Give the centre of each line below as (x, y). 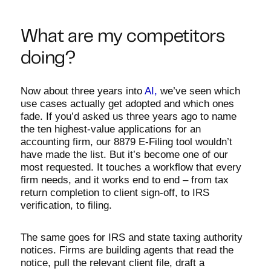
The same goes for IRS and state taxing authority (131, 237)
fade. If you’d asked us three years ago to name (128, 116)
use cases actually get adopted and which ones (127, 103)
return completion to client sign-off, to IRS (115, 192)
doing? (48, 59)
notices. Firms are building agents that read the (127, 250)
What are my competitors (122, 37)
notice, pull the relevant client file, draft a (112, 263)
